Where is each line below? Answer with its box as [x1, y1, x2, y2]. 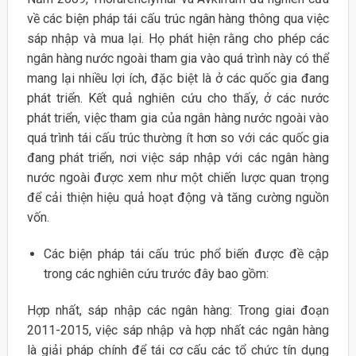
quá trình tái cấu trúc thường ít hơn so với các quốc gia [26, 130, 330, 146]
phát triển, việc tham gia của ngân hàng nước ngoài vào [26, 110, 330, 126]
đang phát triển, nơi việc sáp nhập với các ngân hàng [26, 150, 330, 166]
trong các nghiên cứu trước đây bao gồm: [43, 266, 269, 282]
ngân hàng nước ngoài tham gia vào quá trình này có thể [26, 51, 330, 67]
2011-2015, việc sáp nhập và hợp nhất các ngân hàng [26, 322, 330, 338]
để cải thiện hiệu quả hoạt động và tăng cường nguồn [26, 190, 330, 206]
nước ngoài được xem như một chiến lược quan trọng [26, 170, 330, 186]
